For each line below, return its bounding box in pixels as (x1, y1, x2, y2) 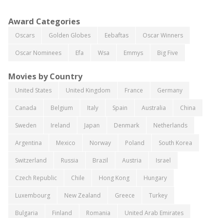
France (124, 86, 143, 94)
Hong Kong (98, 173, 129, 182)
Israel (155, 156, 171, 164)
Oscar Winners (142, 31, 183, 39)
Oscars (15, 31, 35, 39)
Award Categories (8, 16, 80, 27)
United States (15, 86, 52, 94)
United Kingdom (65, 86, 110, 94)
